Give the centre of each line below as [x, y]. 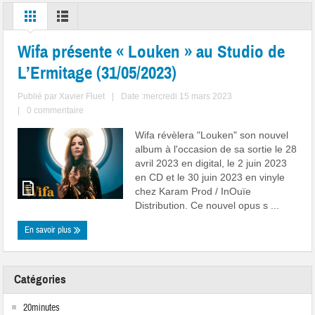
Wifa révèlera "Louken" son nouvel [212, 135]
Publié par [39, 97]
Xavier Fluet [82, 97]
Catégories [40, 280]
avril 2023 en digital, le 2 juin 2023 [211, 163]
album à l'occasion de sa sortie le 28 [216, 149]
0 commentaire [56, 111]
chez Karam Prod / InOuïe [193, 192]
